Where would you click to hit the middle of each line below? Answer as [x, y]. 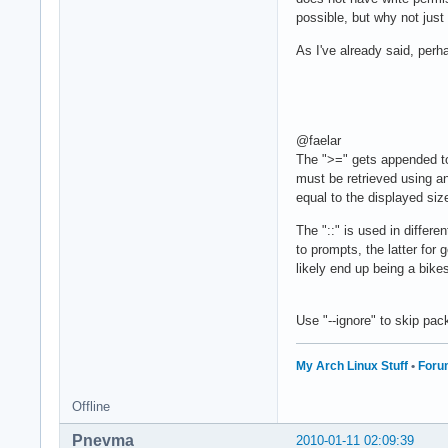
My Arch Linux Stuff [352, 365]
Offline [91, 406]
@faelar [318, 140]
